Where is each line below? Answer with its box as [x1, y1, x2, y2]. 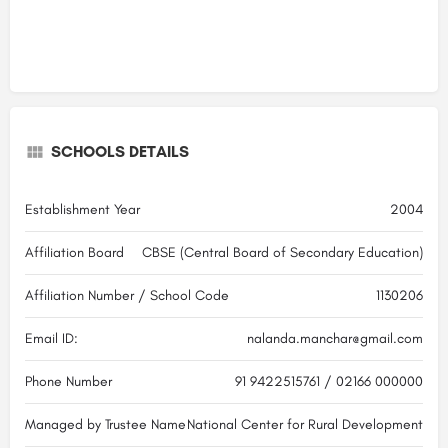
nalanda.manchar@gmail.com [247, 329, 423, 347]
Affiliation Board [25, 243, 124, 261]
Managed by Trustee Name [25, 415, 186, 433]
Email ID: [25, 329, 78, 347]
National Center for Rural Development [187, 415, 423, 433]
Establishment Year [25, 200, 140, 218]
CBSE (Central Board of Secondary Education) [142, 243, 423, 261]
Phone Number [25, 372, 112, 390]
